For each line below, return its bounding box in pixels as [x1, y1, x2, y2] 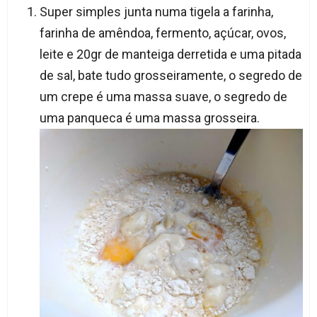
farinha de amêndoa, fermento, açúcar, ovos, [39, 25, 286, 41]
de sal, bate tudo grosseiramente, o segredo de [39, 68, 302, 83]
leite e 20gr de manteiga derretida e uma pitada [39, 47, 301, 62]
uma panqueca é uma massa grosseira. [39, 110, 260, 126]
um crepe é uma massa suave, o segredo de [39, 89, 287, 105]
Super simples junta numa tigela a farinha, [39, 4, 273, 20]
